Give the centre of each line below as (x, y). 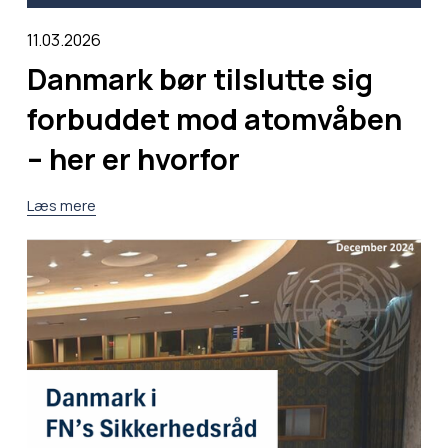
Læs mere (61, 204)
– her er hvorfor (133, 158)
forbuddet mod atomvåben (214, 118)
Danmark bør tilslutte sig (199, 78)
